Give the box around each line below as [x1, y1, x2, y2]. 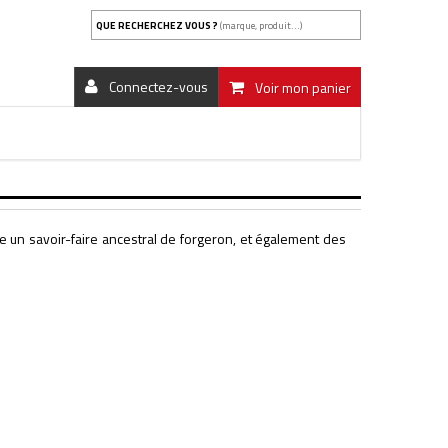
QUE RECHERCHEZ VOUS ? [95, 18, 220, 33]
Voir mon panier [255, 77, 351, 98]
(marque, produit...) [219, 18, 302, 33]
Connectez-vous [109, 76, 208, 97]
